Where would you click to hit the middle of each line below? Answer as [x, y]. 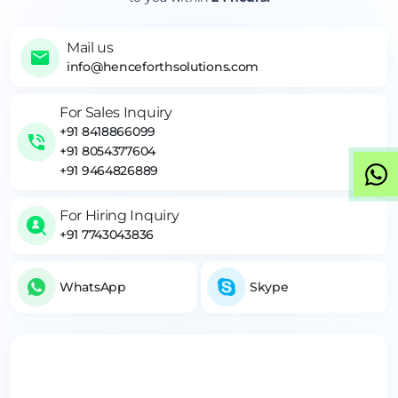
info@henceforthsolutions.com [163, 67]
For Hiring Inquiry [119, 215]
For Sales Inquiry [116, 112]
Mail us [90, 48]
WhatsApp [93, 287]
